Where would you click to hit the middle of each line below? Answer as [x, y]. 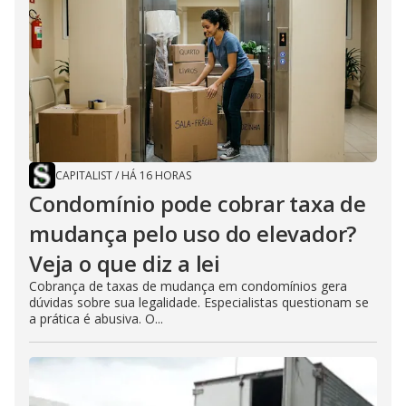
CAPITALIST [84, 175]
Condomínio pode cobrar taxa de [198, 203]
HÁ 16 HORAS [156, 175]
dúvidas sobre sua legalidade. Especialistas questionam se [199, 302]
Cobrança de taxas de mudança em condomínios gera [188, 285]
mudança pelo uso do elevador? [193, 233]
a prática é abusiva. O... [96, 318]
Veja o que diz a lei [125, 263]
